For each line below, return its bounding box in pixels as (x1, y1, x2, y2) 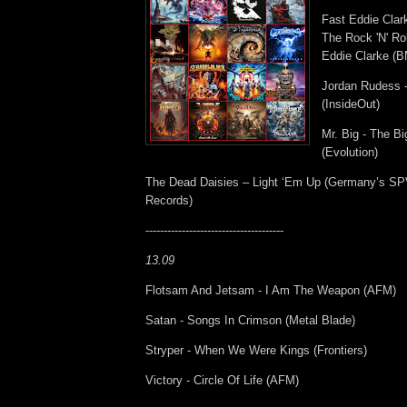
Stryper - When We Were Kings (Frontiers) (145, 342, 367, 357)
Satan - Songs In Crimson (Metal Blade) (145, 313, 355, 327)
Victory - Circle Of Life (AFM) (145, 372, 299, 387)
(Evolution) (322, 144, 378, 159)
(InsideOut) (322, 96, 380, 111)
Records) (145, 193, 193, 207)
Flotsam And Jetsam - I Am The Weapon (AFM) (145, 283, 396, 297)
